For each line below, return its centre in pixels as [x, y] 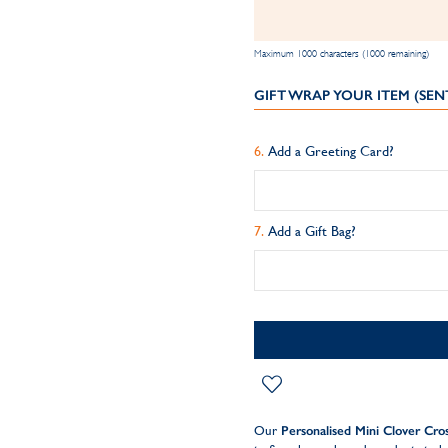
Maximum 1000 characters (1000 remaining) [341, 53]
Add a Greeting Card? [330, 151]
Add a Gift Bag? [311, 231]
